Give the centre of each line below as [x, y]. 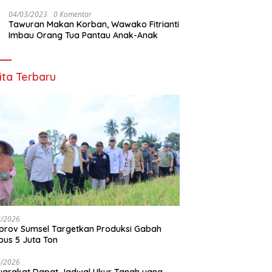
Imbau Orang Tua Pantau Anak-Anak [83, 35]
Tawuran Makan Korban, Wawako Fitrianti [94, 24]
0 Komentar [73, 14]
